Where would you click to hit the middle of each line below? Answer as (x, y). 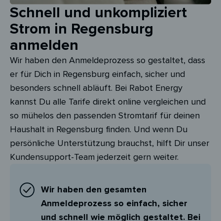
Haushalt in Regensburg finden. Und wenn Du (99, 129)
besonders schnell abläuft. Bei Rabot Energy (96, 88)
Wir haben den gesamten (94, 189)
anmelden (44, 45)
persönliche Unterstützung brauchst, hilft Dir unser (110, 143)
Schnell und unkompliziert (98, 12)
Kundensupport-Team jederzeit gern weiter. (94, 157)
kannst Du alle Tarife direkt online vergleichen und (108, 101)
